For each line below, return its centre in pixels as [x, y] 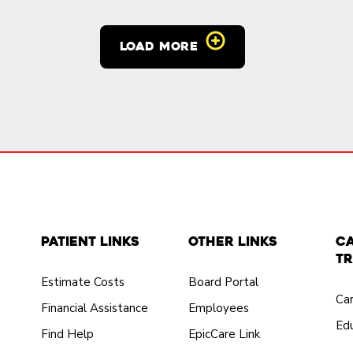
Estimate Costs [82, 282]
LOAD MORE [159, 46]
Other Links [232, 242]
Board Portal [223, 282]
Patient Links [90, 242]
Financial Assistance [94, 308]
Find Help [67, 334]
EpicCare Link [224, 334]
